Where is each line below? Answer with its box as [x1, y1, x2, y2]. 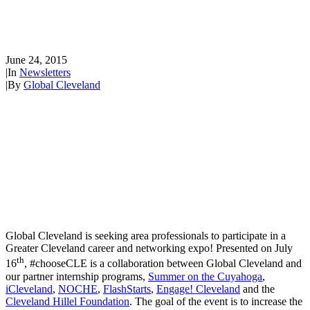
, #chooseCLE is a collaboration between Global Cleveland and [24, 257, 302, 270]
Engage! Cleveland [156, 282, 240, 295]
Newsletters [19, 66, 71, 78]
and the [240, 282, 275, 295]
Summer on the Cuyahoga [148, 270, 262, 282]
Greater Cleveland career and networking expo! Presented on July [6, 242, 293, 255]
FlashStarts [103, 282, 151, 295]
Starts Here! [6, 13, 121, 39]
